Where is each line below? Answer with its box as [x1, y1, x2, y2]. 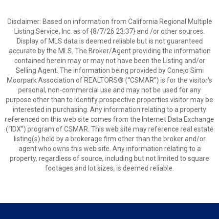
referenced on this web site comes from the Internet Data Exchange [5, 115, 214, 123]
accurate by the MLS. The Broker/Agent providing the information [8, 47, 211, 55]
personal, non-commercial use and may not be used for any [18, 86, 201, 94]
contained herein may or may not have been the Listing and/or [14, 57, 205, 65]
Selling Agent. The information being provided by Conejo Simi [15, 66, 204, 74]
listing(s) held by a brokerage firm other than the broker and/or [13, 135, 206, 143]
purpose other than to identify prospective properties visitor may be [6, 96, 213, 104]
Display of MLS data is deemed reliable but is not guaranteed [16, 37, 203, 45]
